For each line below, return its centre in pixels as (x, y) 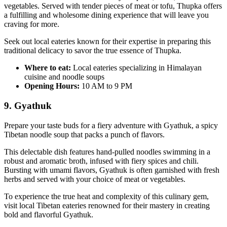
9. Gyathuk (28, 106)
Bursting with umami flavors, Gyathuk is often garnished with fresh (112, 170)
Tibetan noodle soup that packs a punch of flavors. (84, 134)
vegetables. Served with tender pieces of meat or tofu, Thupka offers (113, 6)
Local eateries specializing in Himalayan (137, 68)
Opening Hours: (52, 86)
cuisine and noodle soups (64, 77)
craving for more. (32, 24)
